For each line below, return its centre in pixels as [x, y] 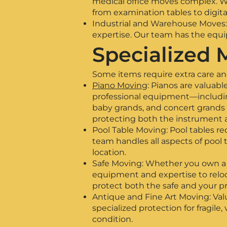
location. [109, 152]
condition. [112, 219]
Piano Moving [120, 85]
